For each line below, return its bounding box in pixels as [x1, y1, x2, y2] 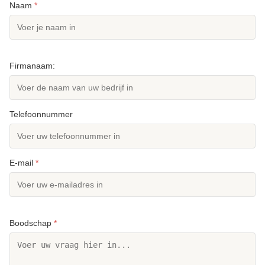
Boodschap [9, 218, 54, 228]
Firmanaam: [9, 61, 55, 71]
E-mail [9, 158, 35, 168]
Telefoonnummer [9, 109, 73, 119]
